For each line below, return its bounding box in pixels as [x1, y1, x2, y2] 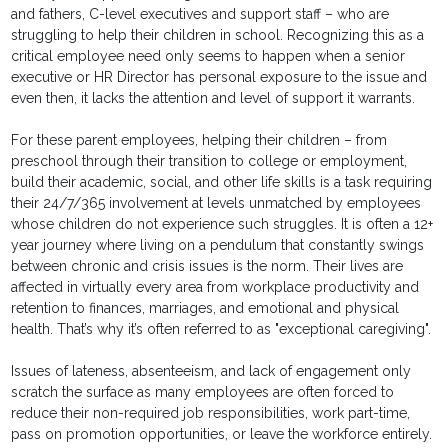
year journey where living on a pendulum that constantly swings [11, 237, 425, 254]
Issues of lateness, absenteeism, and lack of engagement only [11, 363, 412, 380]
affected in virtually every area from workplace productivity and [11, 279, 420, 296]
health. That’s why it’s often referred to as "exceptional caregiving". [11, 321, 432, 338]
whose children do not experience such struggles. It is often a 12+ [11, 216, 434, 233]
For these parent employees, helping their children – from [11, 132, 388, 149]
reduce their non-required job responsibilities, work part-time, [11, 405, 411, 422]
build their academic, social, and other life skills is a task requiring [11, 174, 433, 191]
